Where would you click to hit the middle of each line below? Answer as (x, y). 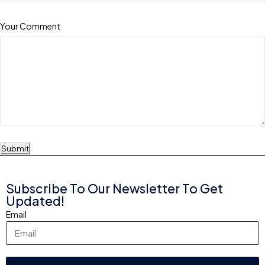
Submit (15, 148)
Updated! (35, 201)
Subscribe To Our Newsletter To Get (114, 188)
